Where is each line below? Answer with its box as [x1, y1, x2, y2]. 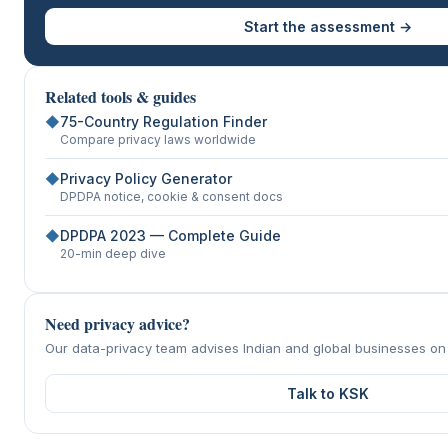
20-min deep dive [60, 245, 166, 261]
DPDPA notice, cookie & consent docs [60, 188, 283, 204]
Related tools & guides [45, 84, 196, 108]
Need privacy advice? [45, 311, 190, 335]
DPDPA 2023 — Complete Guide [60, 226, 281, 244]
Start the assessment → [244, 17, 412, 35]
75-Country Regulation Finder [60, 112, 267, 130]
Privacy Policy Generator [60, 169, 232, 187]
